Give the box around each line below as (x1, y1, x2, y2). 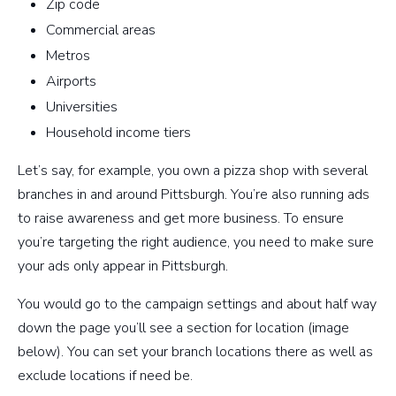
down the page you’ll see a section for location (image (18, 318, 349, 339)
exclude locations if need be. (18, 366, 193, 386)
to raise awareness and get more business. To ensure (18, 209, 344, 229)
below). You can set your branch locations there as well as (18, 342, 373, 362)
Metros (46, 46, 90, 66)
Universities (46, 97, 118, 118)
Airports (46, 72, 96, 92)
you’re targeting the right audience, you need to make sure (18, 232, 374, 253)
